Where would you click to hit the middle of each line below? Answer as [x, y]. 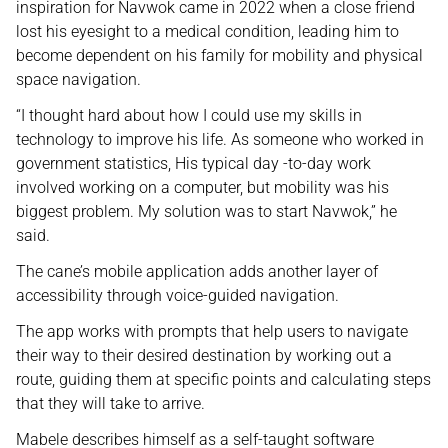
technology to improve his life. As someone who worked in [220, 139]
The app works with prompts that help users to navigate [212, 331]
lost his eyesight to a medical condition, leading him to [207, 31]
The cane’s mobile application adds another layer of [197, 271]
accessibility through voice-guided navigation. [177, 295]
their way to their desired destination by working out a [204, 355]
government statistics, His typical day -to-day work [193, 163]
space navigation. [78, 79]
